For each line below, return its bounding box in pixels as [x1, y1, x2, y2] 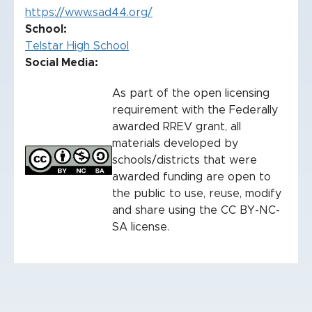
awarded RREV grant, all [112, 121, 241, 132]
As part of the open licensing [112, 88, 270, 99]
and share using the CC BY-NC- [112, 205, 280, 216]
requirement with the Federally [112, 104, 278, 116]
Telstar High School [25, 40, 129, 52]
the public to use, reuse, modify [112, 188, 281, 199]
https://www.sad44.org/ [25, 7, 153, 18]
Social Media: [25, 57, 98, 68]
